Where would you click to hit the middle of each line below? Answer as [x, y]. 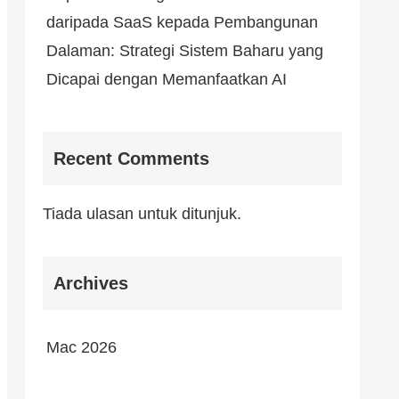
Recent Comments [131, 158]
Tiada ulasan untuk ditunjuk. [142, 213]
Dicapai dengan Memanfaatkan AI [167, 80]
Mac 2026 [81, 347]
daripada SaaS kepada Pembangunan [182, 23]
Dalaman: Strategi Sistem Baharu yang [185, 51]
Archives [91, 283]
